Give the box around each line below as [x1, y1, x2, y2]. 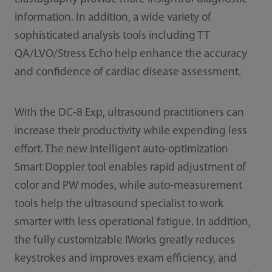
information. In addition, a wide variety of [14, 12, 211, 24]
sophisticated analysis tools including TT [14, 30, 210, 42]
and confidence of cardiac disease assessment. [14, 67, 243, 79]
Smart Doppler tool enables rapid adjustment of [14, 162, 246, 174]
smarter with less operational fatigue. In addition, [14, 217, 251, 229]
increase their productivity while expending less [14, 126, 247, 138]
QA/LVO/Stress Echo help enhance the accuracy [14, 49, 247, 61]
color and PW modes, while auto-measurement [14, 180, 242, 192]
